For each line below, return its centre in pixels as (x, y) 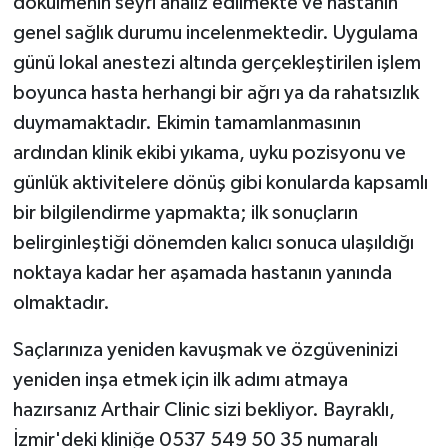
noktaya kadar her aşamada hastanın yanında (202, 272)
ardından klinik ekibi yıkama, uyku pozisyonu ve (209, 152)
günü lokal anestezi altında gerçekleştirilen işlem (216, 62)
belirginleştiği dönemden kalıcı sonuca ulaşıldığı (213, 242)
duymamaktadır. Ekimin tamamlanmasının (186, 122)
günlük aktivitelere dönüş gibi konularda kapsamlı (220, 182)
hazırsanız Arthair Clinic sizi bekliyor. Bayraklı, (203, 409)
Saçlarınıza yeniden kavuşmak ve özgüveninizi (205, 349)
